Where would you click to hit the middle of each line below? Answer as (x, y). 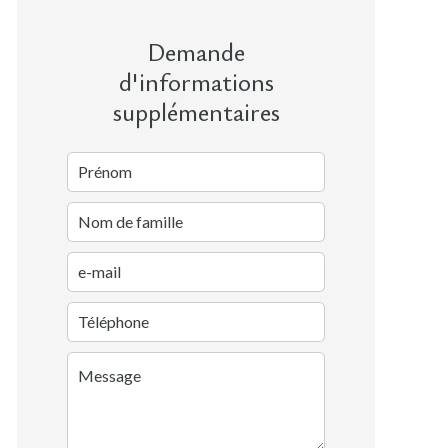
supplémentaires (196, 111)
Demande (196, 51)
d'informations (196, 81)
